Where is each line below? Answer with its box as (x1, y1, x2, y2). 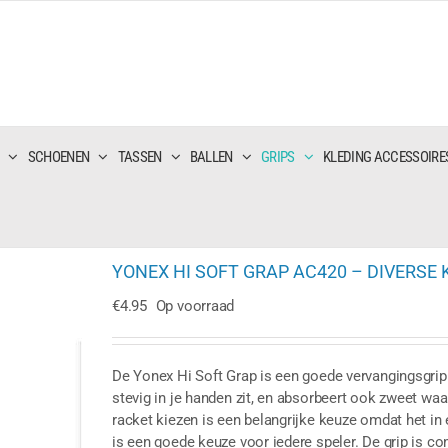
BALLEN (189, 147, 233, 166)
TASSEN (117, 147, 162, 166)
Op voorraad (155, 297, 235, 315)
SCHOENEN (27, 147, 90, 166)
